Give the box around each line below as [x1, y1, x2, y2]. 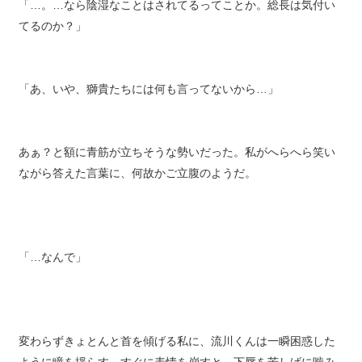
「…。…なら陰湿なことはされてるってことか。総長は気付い [18, 10, 335, 23]
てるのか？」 [18, 31, 86, 44]
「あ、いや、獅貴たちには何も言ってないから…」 [18, 94, 279, 107]
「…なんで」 [18, 262, 86, 275]
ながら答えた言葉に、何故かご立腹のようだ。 [18, 178, 256, 191]
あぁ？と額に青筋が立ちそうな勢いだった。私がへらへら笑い [18, 157, 335, 170]
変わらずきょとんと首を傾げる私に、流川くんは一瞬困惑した [18, 346, 335, 359]
